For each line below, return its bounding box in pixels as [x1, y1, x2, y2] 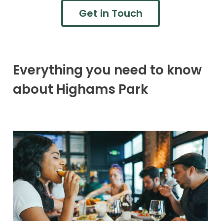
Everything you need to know [13, 61, 202, 79]
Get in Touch [78, 6, 143, 20]
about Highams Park [13, 80, 148, 99]
